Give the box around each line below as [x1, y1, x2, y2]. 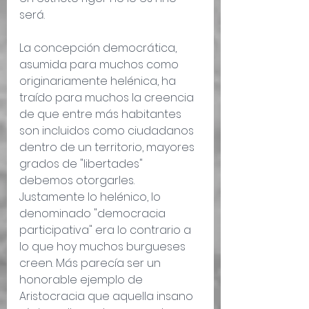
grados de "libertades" [19, 156, 146, 172]
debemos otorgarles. [19, 172, 137, 189]
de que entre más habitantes [19, 106, 184, 123]
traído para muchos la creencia [19, 90, 197, 106]
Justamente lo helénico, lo [19, 189, 163, 206]
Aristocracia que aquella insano [19, 288, 196, 305]
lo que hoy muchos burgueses [19, 239, 188, 255]
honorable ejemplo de [19, 272, 146, 288]
